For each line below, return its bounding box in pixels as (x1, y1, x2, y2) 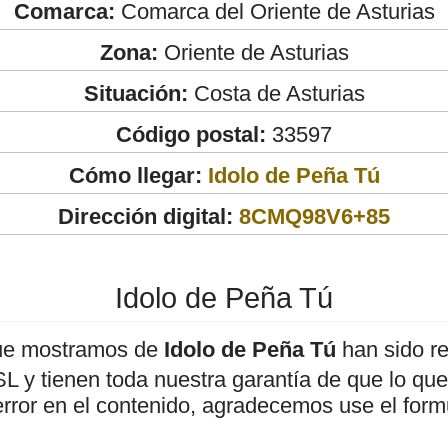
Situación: (83, 80, 188, 106)
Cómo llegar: (68, 162, 208, 188)
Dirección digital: (58, 203, 233, 229)
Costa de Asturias (187, 80, 365, 106)
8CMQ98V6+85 (239, 203, 390, 229)
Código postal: (116, 121, 266, 147)
